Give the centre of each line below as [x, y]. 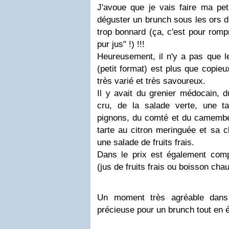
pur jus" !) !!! [121, 44]
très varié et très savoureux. [151, 81]
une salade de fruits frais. [146, 142]
